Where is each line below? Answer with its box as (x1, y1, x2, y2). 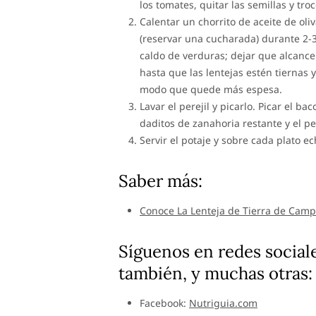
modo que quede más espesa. (140, 83, 282, 96)
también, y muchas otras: (119, 262, 312, 284)
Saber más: (119, 170, 202, 192)
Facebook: (140, 296, 189, 310)
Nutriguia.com (189, 296, 257, 310)
